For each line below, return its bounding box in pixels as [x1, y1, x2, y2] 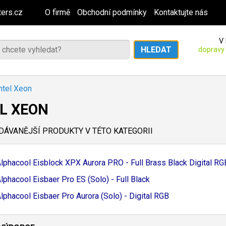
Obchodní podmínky [77, 8, 147, 17]
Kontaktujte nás [154, 8, 208, 17]
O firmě [45, 8, 70, 17]
